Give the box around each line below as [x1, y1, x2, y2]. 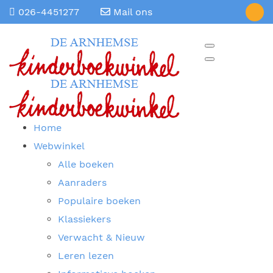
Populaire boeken [58, 195, 141, 207]
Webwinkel [34, 140, 85, 152]
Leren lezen [58, 250, 114, 261]
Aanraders [58, 177, 107, 188]
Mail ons [110, 6, 152, 18]
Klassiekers [58, 213, 111, 225]
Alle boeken [58, 158, 114, 170]
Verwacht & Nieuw [58, 232, 145, 243]
